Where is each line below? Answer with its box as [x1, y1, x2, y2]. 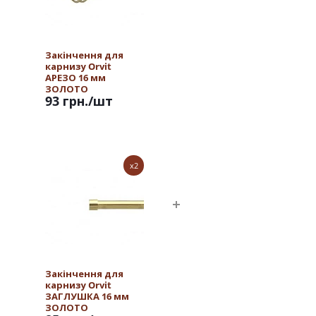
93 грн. [45, 92, 88, 110]
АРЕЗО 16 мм [45, 71, 106, 84]
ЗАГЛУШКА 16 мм [45, 290, 129, 303]
